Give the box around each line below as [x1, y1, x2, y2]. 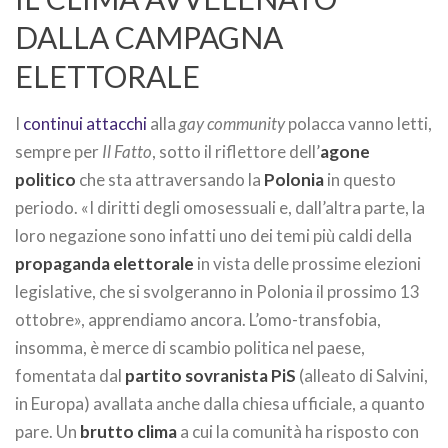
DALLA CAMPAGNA [15, 19, 283, 55]
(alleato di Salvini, [296, 365, 428, 386]
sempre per [15, 141, 102, 162]
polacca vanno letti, [285, 113, 432, 134]
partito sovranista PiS [125, 365, 296, 386]
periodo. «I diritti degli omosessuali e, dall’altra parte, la [15, 197, 425, 218]
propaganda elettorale [15, 253, 194, 274]
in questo [324, 169, 396, 190]
